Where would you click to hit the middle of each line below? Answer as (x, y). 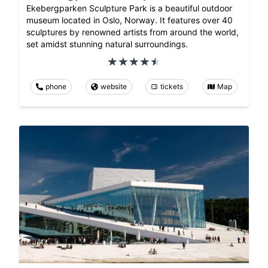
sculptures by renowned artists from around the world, (133, 32)
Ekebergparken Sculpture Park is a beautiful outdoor (129, 8)
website (113, 86)
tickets (172, 86)
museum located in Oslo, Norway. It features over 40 (130, 20)
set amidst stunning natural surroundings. (107, 44)
